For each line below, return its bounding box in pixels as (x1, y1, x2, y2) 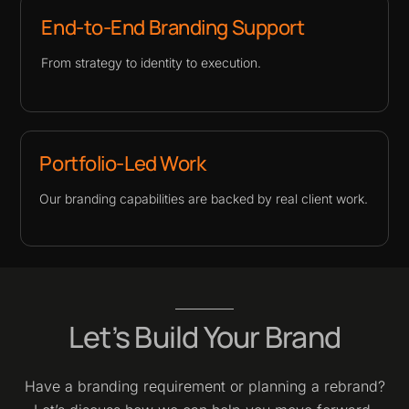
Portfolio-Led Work (39, 150, 206, 178)
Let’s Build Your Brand (68, 316, 341, 357)
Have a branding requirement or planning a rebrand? (24, 376, 385, 395)
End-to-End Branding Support (41, 13, 305, 41)
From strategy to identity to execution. (41, 54, 262, 70)
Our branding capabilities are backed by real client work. (39, 191, 369, 207)
